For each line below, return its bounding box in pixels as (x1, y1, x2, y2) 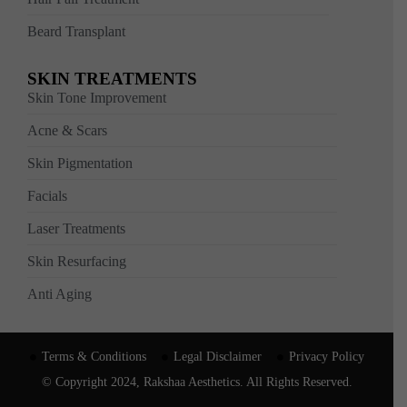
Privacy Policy (288, 350, 364, 364)
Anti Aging (27, 286, 92, 303)
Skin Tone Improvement (27, 90, 166, 106)
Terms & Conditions (42, 350, 147, 364)
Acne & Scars (27, 123, 107, 139)
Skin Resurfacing (27, 253, 126, 270)
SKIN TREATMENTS (27, 69, 197, 89)
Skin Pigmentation (27, 155, 133, 172)
